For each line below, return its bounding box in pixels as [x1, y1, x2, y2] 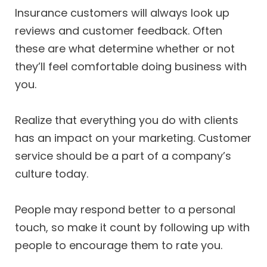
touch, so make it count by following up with [15, 219, 250, 235]
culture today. [15, 166, 88, 182]
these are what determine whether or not [15, 41, 235, 57]
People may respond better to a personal [15, 201, 235, 217]
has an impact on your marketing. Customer [15, 131, 252, 146]
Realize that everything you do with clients [15, 113, 238, 128]
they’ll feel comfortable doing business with [15, 59, 247, 74]
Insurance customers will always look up [15, 5, 229, 21]
